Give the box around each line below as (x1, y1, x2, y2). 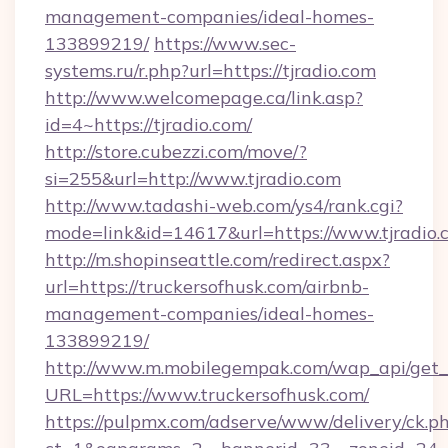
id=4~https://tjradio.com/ (45, 113, 252, 136)
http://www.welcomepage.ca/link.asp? (45, 86, 363, 109)
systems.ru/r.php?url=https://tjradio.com (45, 59, 376, 82)
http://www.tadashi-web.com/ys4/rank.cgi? (45, 194, 403, 217)
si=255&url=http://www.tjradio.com (45, 167, 341, 190)
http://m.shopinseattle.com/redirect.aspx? (45, 248, 390, 271)
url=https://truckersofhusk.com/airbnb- (45, 275, 369, 298)
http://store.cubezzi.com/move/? (45, 140, 307, 163)
